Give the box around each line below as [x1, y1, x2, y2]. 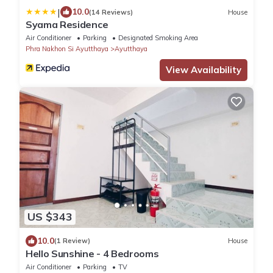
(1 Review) [54, 236, 90, 246]
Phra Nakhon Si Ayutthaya [26, 44, 108, 54]
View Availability [166, 64, 241, 76]
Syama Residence [26, 18, 108, 31]
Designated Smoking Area [118, 34, 198, 43]
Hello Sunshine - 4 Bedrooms [26, 247, 159, 260]
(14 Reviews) [89, 7, 133, 16]
